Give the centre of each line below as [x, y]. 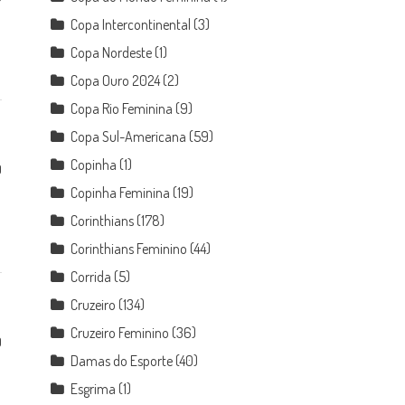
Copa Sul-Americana [129, 137]
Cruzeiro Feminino [120, 333]
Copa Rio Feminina [122, 108]
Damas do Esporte [122, 361]
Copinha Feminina [121, 193]
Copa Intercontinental [131, 24]
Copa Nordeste [112, 52]
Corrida [91, 277]
